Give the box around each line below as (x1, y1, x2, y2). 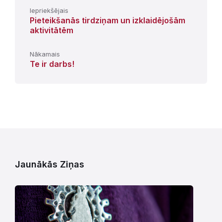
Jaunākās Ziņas (15, 159, 84, 170)
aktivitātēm (30, 25, 73, 36)
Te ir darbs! (30, 59, 74, 69)
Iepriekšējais (30, 6, 68, 15)
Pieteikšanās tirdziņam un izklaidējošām (30, 15, 185, 26)
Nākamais (30, 50, 60, 58)
